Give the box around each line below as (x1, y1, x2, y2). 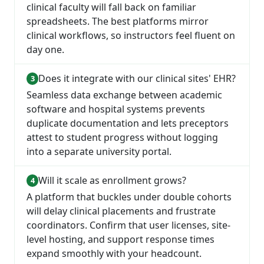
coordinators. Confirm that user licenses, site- (27, 219, 230, 232)
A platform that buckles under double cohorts (27, 190, 232, 204)
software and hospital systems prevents (27, 103, 205, 116)
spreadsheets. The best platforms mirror (27, 15, 209, 28)
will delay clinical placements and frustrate (27, 204, 216, 218)
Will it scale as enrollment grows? (38, 174, 187, 187)
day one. (27, 43, 64, 57)
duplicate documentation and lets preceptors (27, 117, 229, 130)
